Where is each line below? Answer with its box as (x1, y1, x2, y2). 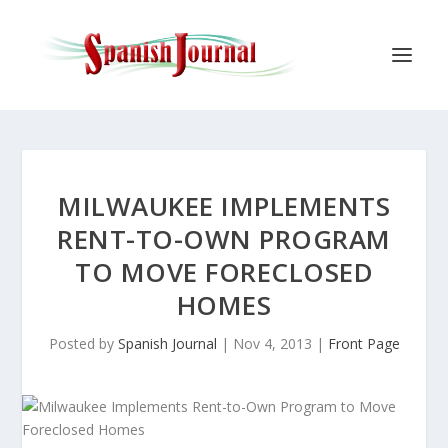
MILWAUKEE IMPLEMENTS (58, 188, 390, 224)
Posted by (48, 334, 118, 353)
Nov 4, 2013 (232, 334, 312, 353)
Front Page (327, 334, 400, 353)
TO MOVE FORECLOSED (75, 254, 373, 290)
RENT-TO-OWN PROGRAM (57, 221, 391, 257)
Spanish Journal (117, 334, 217, 353)
